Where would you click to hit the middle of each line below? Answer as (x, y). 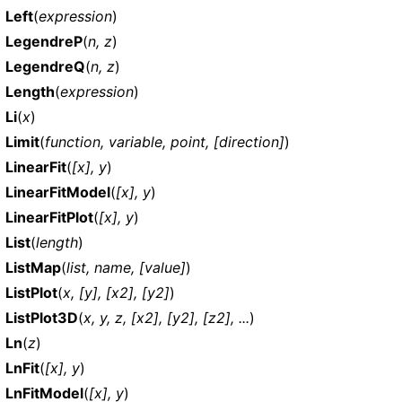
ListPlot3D (42, 317)
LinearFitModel (58, 192)
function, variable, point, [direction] (165, 141)
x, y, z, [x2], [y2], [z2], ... (166, 317)
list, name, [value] (126, 267)
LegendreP (44, 41)
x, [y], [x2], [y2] (116, 292)
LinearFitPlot (49, 217)
